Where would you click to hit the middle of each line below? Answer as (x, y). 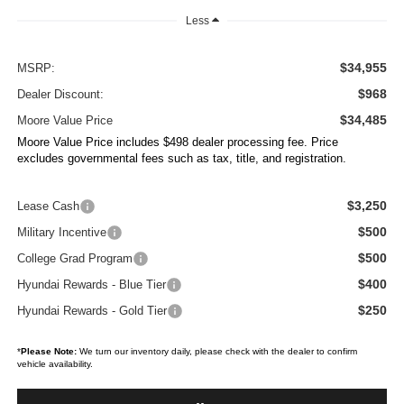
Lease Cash (48, 207)
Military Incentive (61, 233)
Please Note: (48, 352)
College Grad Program (74, 259)
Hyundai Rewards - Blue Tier (91, 285)
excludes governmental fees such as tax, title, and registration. (181, 159)
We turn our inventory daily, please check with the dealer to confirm (216, 352)
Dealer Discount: (60, 95)
